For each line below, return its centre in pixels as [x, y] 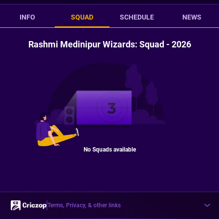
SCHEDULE [137, 17]
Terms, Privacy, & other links [84, 205]
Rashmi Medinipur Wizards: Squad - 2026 [109, 44]
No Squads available [109, 149]
